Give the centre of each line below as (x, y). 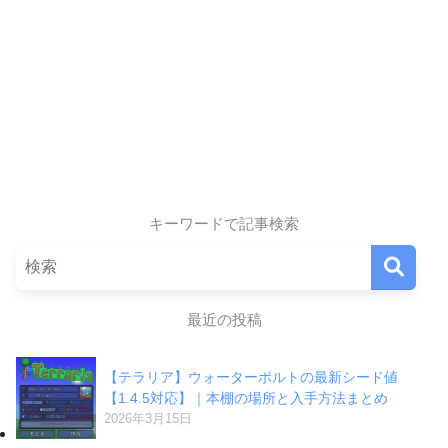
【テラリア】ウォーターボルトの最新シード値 (251, 376)
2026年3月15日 (148, 418)
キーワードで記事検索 (224, 223)
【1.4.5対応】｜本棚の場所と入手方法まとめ (246, 397)
